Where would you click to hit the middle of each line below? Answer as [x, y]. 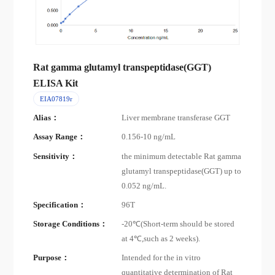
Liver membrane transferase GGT [176, 118]
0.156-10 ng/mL [149, 137]
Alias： [46, 118]
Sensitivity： [56, 156]
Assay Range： [60, 137]
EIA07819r [56, 99]
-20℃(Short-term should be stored [178, 224]
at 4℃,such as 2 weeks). [161, 238]
